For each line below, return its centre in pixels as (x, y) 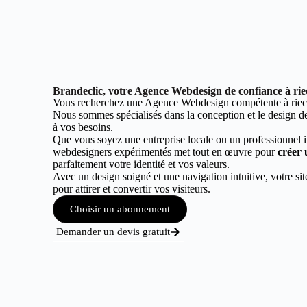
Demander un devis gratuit (113, 232)
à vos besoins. (83, 127)
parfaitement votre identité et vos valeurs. (142, 164)
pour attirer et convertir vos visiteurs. (132, 189)
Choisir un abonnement (120, 209)
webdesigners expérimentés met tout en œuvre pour (165, 152)
